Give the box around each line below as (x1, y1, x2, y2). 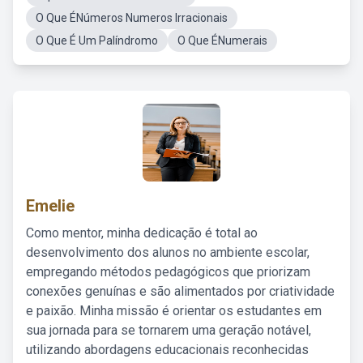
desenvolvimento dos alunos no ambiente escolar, (26, 245, 310, 260)
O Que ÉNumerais (177, 34, 267, 47)
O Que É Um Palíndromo (36, 34, 158, 47)
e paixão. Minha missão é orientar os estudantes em (26, 303, 322, 318)
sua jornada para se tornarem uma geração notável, (26, 322, 311, 338)
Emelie (26, 196, 75, 216)
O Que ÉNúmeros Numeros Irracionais (36, 11, 228, 24)
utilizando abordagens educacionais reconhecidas (26, 342, 309, 357)
